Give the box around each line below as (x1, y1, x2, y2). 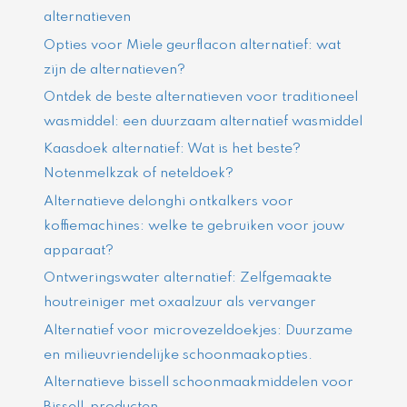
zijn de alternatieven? (44, 62, 186, 77)
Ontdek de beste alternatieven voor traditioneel (44, 89, 359, 104)
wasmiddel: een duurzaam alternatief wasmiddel (44, 114, 363, 129)
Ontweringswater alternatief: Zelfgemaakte (44, 271, 333, 286)
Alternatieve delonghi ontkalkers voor (44, 194, 294, 209)
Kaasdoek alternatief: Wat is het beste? (44, 142, 302, 157)
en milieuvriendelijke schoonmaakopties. (44, 347, 313, 362)
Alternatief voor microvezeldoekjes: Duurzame (44, 323, 353, 338)
